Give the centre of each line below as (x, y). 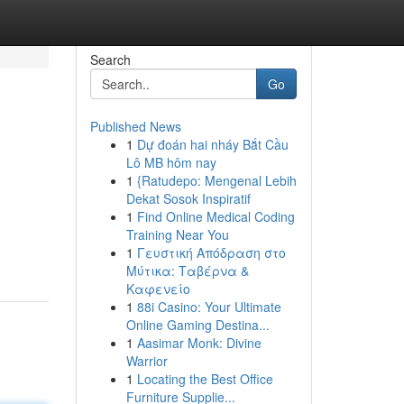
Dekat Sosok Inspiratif (188, 198)
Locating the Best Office (205, 379)
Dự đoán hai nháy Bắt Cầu (212, 144)
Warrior (147, 361)
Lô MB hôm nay (171, 162)
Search (110, 60)
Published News (135, 126)
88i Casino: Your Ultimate (209, 307)
